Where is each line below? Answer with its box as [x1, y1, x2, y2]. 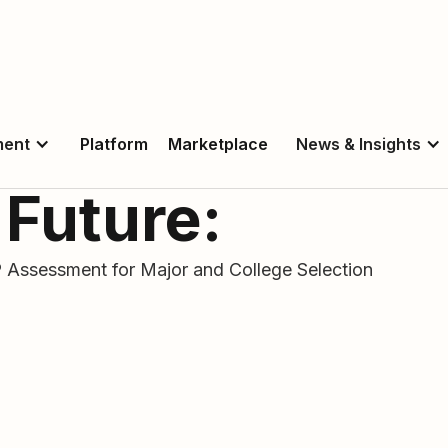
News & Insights [296, 133, 421, 154]
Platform [80, 133, 148, 154]
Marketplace [168, 133, 268, 154]
